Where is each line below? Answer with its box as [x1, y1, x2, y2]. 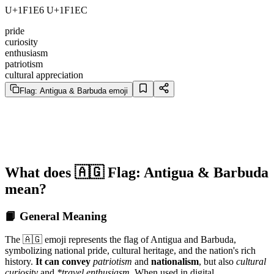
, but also [199, 256, 236, 267]
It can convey [35, 256, 91, 267]
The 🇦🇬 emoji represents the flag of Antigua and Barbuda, [5, 234, 236, 245]
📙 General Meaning [5, 209, 107, 223]
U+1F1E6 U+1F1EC [5, 4, 87, 15]
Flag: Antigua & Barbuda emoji [20, 86, 128, 95]
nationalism [151, 256, 199, 267]
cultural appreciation [5, 69, 83, 80]
